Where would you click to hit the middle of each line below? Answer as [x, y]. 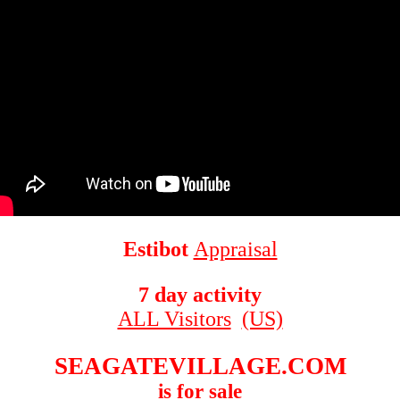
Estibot [158, 250]
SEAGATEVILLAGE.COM [200, 367]
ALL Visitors [174, 319]
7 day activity [200, 295]
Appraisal [235, 250]
